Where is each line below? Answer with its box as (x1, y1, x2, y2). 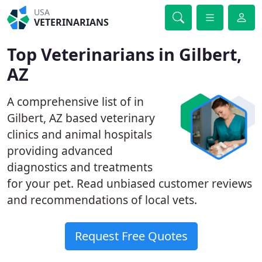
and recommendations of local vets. (7, 192, 197, 208)
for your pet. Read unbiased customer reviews (7, 175, 252, 191)
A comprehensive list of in (7, 94, 144, 109)
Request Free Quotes (74, 228, 188, 244)
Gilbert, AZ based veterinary (7, 110, 155, 126)
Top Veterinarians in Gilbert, (7, 43, 242, 65)
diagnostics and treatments (7, 159, 153, 175)
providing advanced (7, 143, 113, 158)
